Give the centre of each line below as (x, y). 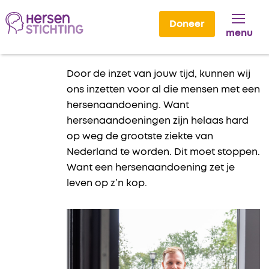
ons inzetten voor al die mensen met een (163, 89)
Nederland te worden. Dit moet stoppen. (163, 152)
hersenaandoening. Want (128, 105)
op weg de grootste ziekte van (140, 136)
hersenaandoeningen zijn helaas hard (158, 121)
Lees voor (38, 36)
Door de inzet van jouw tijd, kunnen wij (159, 74)
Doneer (187, 24)
